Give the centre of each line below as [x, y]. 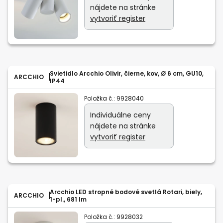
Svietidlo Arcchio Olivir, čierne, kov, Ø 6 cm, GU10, [127, 73]
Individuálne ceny [120, 115]
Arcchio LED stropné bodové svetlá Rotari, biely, [126, 192]
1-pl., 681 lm [68, 199]
